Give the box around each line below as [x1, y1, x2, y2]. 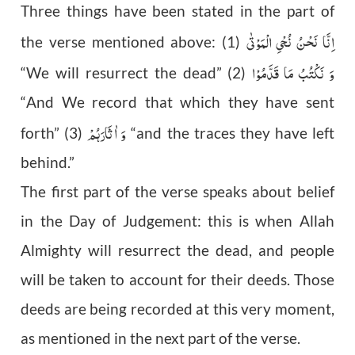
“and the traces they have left [126, 124, 334, 143]
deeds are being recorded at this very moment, [21, 300, 334, 319]
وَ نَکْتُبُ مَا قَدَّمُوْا [252, 60, 334, 86]
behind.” [21, 154, 75, 172]
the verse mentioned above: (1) [21, 33, 246, 52]
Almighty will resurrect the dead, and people [21, 242, 334, 260]
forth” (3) [21, 124, 88, 143]
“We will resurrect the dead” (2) [21, 64, 253, 82]
